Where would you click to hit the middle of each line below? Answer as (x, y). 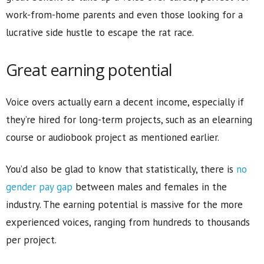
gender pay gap (39, 187)
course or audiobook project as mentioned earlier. (113, 137)
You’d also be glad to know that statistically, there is (121, 169)
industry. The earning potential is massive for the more (124, 204)
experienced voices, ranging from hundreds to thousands (128, 222)
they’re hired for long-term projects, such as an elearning (129, 120)
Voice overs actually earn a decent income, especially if (125, 102)
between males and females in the (150, 187)
